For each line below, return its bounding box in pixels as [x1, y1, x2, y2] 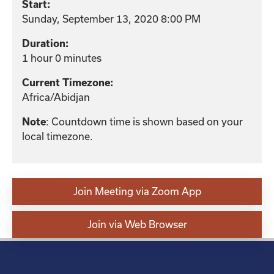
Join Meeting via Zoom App [73, 185, 201, 197]
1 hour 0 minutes [22, 51, 102, 64]
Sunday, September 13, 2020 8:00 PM [22, 12, 201, 24]
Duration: [22, 37, 68, 49]
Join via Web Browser [87, 218, 187, 230]
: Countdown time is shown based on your [46, 115, 243, 127]
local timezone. [22, 130, 93, 142]
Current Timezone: [22, 76, 113, 88]
